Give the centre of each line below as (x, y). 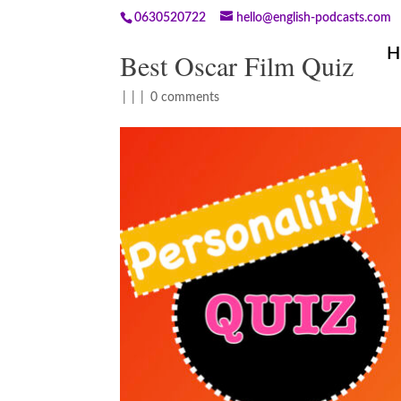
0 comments (185, 98)
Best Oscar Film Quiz (237, 65)
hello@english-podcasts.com (314, 17)
